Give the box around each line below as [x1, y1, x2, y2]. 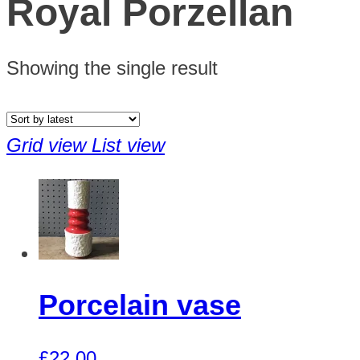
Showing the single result [6, 56, 218, 79]
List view [92, 133, 165, 156]
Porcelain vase [39, 288, 241, 322]
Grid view [6, 133, 86, 156]
